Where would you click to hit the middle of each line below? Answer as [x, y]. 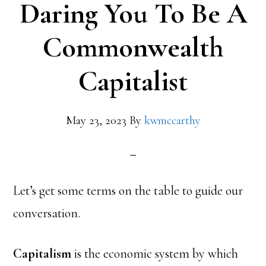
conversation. [47, 213]
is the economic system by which [155, 254]
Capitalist [133, 82]
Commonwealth [133, 48]
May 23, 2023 [96, 121]
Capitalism [42, 254]
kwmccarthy [172, 121]
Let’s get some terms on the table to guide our [128, 191]
